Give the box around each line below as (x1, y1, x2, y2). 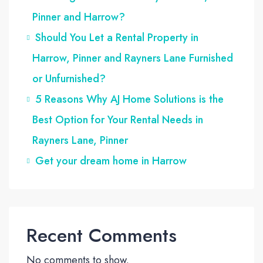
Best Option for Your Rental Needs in (32, 112, 203, 127)
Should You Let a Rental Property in (35, 29, 198, 45)
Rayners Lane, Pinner (32, 132, 128, 148)
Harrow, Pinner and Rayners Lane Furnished (32, 50, 233, 66)
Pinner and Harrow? (32, 9, 125, 25)
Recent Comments (26, 221, 177, 249)
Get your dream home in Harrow (35, 153, 187, 168)
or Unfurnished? (32, 70, 106, 86)
